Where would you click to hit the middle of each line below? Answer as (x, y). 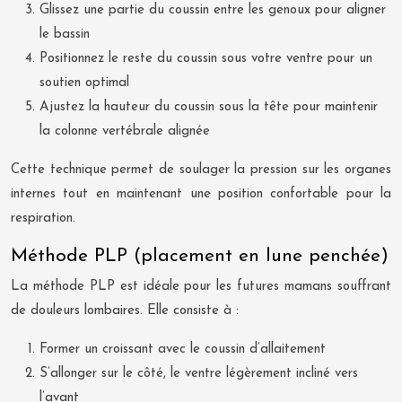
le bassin (65, 34)
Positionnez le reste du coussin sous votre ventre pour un (206, 58)
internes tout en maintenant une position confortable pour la (201, 194)
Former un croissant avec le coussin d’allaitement (183, 349)
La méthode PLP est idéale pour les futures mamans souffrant (201, 286)
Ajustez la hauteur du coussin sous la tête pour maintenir (209, 107)
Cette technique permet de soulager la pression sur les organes (201, 170)
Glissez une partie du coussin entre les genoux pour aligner (213, 10)
